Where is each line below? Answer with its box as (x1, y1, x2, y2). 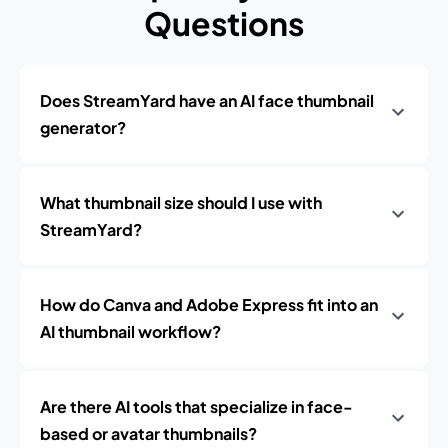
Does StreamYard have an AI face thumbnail (40, 90, 374, 111)
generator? (40, 117, 126, 138)
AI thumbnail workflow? (40, 321, 221, 342)
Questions (144, 3, 304, 43)
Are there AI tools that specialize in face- (40, 396, 353, 417)
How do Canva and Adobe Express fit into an (40, 294, 378, 315)
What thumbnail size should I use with (40, 192, 322, 213)
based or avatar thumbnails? (40, 423, 257, 444)
